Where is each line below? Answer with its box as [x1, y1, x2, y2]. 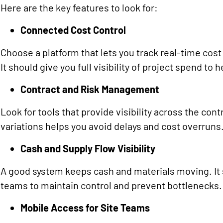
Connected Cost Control [20, 24, 126, 36]
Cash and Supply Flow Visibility [20, 142, 156, 154]
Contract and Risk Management [20, 83, 160, 95]
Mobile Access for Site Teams [20, 202, 150, 214]
